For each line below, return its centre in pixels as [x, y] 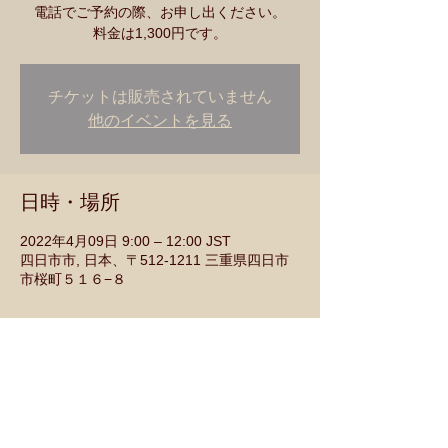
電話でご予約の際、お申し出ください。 [160, 12]
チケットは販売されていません [160, 96]
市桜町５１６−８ [73, 279]
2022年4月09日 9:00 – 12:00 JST [125, 241]
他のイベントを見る [160, 120]
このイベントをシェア [120, 389]
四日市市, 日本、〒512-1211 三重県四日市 [154, 260]
